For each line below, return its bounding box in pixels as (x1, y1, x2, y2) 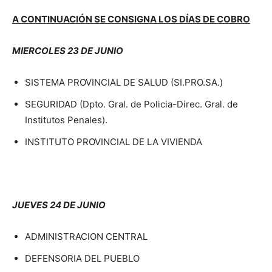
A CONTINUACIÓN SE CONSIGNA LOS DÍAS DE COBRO (12, 13, 250, 25)
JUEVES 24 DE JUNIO (12, 199, 106, 211)
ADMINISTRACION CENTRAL (25, 231, 148, 243)
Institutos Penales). (25, 114, 107, 126)
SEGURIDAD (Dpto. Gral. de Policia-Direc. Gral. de (25, 98, 238, 110)
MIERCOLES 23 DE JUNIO (12, 45, 123, 57)
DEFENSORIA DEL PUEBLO (25, 253, 140, 265)
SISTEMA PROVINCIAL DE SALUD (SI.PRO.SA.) (25, 76, 223, 89)
